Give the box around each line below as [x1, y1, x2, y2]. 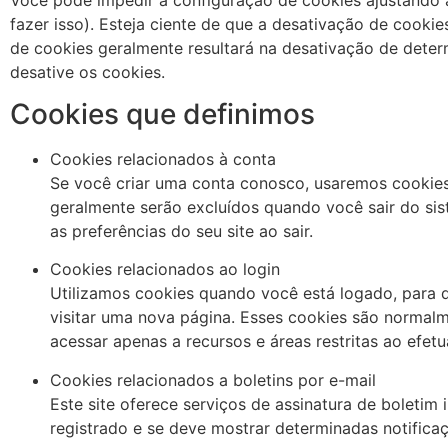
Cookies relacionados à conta [50, 149, 276, 170]
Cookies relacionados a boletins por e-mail [50, 369, 376, 390]
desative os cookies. [10, 61, 165, 82]
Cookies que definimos [10, 97, 315, 132]
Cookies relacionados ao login [50, 259, 280, 280]
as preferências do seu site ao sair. [50, 221, 313, 242]
